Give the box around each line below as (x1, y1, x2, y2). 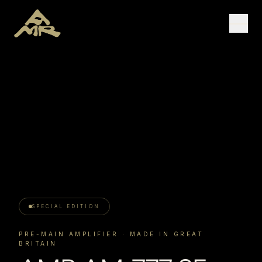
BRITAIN (19, 239, 57, 247)
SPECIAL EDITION (32, 203, 100, 209)
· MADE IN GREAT (118, 230, 204, 237)
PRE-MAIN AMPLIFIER (19, 230, 118, 237)
